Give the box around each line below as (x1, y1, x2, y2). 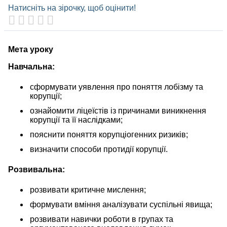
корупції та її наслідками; (30, 116, 123, 124)
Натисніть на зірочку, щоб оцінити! (8, 4, 136, 12)
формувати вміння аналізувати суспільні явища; (30, 200, 212, 209)
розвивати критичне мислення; (30, 185, 146, 194)
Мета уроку (8, 45, 53, 54)
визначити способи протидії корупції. (30, 145, 168, 154)
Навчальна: (8, 62, 55, 71)
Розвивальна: (8, 165, 65, 174)
